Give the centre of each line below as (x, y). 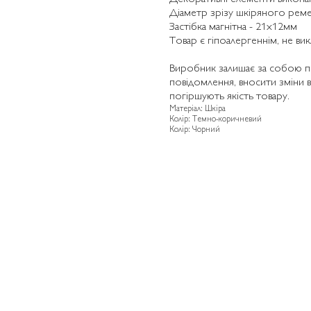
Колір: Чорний (195, 131)
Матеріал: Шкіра (197, 110)
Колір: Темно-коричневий (216, 120)
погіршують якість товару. (229, 97)
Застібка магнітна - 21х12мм (233, 28)
